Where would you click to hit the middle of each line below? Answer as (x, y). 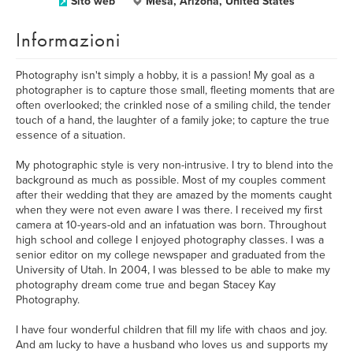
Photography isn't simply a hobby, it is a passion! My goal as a (165, 75)
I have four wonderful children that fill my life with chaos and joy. (171, 330)
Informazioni (68, 40)
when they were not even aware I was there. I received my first (169, 210)
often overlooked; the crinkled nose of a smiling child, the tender (173, 105)
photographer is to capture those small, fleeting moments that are (175, 90)
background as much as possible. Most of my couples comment (171, 180)
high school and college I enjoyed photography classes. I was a (170, 240)
